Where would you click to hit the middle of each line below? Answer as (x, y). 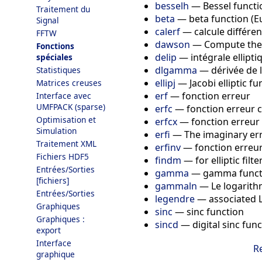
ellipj (165, 83)
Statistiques (58, 70)
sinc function (215, 211)
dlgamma (176, 70)
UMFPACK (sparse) (71, 107)
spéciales (54, 57)
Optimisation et (66, 120)
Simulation (56, 131)
